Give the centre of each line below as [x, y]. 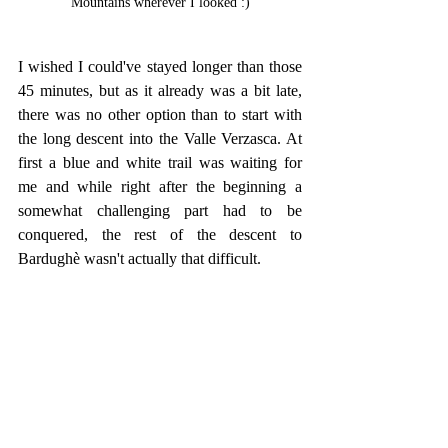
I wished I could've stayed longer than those [160, 67]
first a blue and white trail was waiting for [160, 163]
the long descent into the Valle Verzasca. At [160, 139]
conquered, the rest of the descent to [160, 235]
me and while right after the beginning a [160, 187]
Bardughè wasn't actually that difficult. [139, 259]
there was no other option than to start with [160, 115]
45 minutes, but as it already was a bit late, [160, 91]
